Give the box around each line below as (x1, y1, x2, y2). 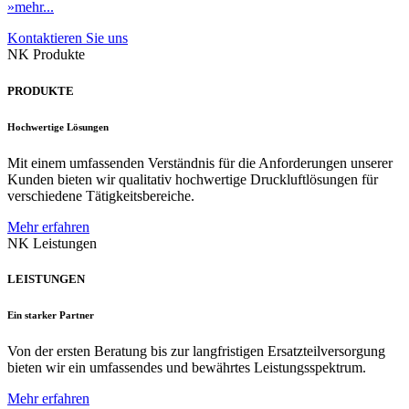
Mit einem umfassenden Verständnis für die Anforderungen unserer (7, 154, 393, 171)
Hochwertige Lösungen (7, 121, 109, 132)
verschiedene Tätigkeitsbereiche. (7, 187, 194, 204)
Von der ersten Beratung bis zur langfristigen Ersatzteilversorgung (7, 342, 385, 359)
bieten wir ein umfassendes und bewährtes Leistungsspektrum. (7, 359, 366, 375)
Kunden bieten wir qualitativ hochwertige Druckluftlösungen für (7, 171, 378, 187)
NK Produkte (7, 47, 85, 63)
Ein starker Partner (7, 309, 94, 320)
